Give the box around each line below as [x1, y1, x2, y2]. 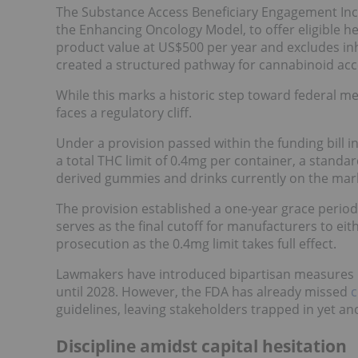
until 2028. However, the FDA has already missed [56, 283, 351, 301]
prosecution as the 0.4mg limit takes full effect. [56, 235, 336, 253]
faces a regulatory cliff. [56, 104, 192, 122]
